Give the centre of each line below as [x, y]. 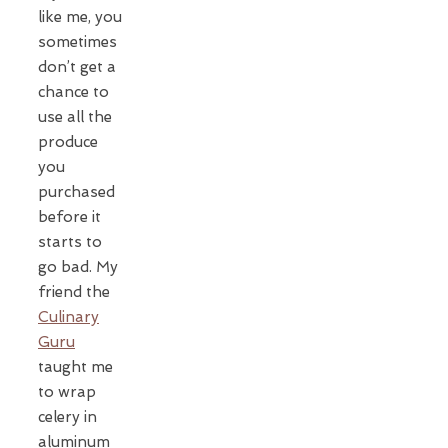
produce [68, 141]
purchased [76, 191]
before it [69, 216]
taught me [75, 366]
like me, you [80, 16]
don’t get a [77, 66]
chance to [73, 91]
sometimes [77, 41]
